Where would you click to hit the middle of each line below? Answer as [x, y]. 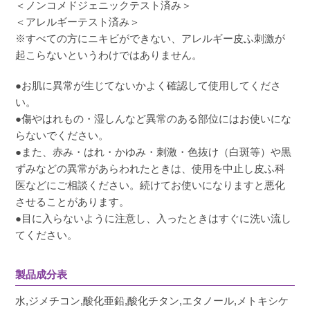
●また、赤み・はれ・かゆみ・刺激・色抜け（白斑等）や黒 [154, 152]
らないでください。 [62, 135]
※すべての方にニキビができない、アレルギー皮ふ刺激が [151, 38]
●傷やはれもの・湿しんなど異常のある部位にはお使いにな [154, 118]
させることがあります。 [73, 201]
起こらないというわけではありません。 [109, 55]
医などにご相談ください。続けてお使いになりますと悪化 [151, 185]
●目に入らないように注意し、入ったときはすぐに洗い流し [154, 218]
